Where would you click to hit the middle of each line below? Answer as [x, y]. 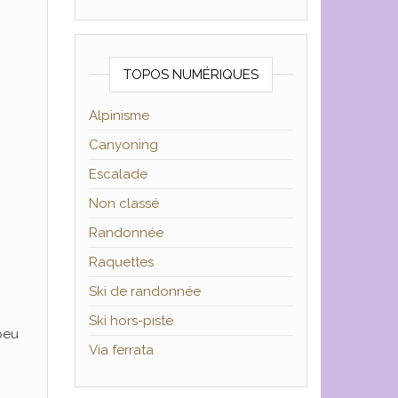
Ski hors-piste [131, 321]
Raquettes [121, 263]
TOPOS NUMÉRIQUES [191, 75]
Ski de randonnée [144, 292]
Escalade [118, 175]
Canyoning [123, 145]
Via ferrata [121, 350]
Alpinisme [119, 116]
